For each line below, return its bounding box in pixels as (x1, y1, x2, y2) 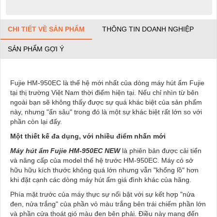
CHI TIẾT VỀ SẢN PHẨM (8, 25, 85, 33)
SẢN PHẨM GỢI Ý (8, 45, 64, 53)
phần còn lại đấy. (10, 117, 62, 125)
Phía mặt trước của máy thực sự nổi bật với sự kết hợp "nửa (10, 190, 195, 198)
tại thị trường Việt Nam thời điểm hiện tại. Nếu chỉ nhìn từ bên (10, 88, 199, 96)
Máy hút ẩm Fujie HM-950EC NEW (10, 146, 120, 155)
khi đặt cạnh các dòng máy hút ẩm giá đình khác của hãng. (10, 175, 191, 184)
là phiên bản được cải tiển (120, 146, 201, 155)
